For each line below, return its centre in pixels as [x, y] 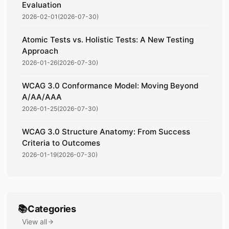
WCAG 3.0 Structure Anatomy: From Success [106, 132]
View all [35, 222]
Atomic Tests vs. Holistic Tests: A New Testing [108, 40]
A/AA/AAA [42, 97]
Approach [40, 51]
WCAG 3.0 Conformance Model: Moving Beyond [110, 86]
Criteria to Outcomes [61, 143]
